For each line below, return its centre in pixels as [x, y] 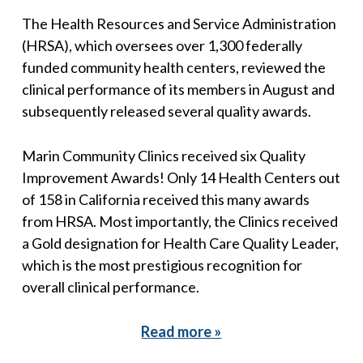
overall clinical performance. [110, 286]
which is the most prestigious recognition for [162, 265]
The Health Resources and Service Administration [179, 23]
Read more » [181, 331]
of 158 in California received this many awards [165, 199]
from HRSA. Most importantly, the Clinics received [179, 221]
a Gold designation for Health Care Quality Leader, [180, 243]
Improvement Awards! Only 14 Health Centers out [181, 177]
